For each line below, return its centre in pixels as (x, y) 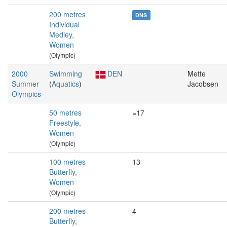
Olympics (26, 94)
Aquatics (65, 84)
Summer (25, 84)
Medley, (62, 34)
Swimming (66, 73)
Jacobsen (203, 84)
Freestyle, (65, 123)
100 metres (67, 162)
